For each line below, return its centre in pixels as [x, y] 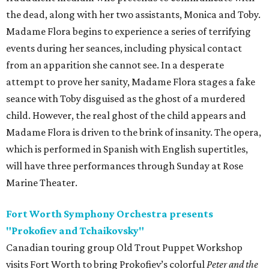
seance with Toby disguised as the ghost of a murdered [126, 99]
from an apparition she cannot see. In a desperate [115, 65]
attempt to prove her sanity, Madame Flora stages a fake [131, 82]
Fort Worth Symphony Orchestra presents [110, 214]
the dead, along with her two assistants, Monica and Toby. [133, 15]
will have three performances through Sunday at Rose [125, 166]
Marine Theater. [42, 183]
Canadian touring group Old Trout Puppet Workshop [124, 248]
